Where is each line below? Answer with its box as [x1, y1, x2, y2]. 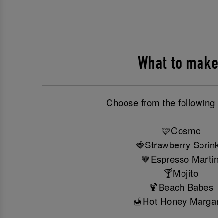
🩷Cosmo [161, 124, 201, 137]
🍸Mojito [163, 166, 199, 179]
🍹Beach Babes [149, 180, 213, 193]
